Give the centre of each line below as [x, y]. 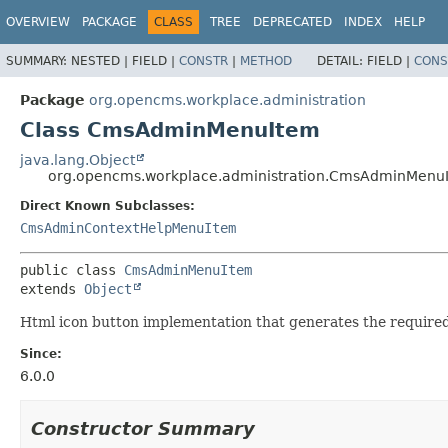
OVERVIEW [38, 22]
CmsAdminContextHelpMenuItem [128, 227]
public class [72, 269]
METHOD [266, 60]
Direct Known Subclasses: [107, 205]
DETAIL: [342, 60]
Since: [41, 353]
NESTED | [101, 60]
